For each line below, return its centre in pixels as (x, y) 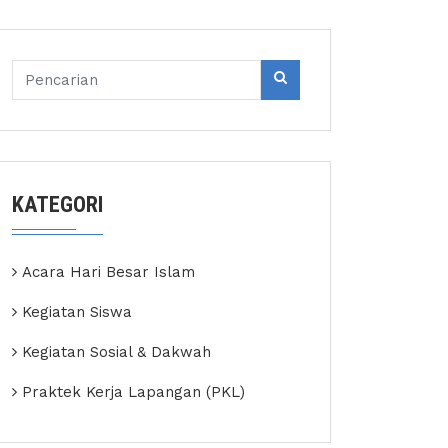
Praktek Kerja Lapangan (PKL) (133, 392)
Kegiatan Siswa (77, 312)
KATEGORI (57, 204)
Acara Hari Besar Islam (108, 272)
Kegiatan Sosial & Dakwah (116, 352)
